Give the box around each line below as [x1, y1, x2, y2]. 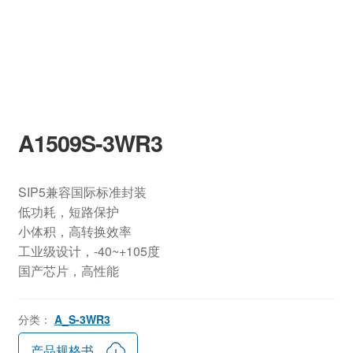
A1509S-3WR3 [17, 127, 162, 160]
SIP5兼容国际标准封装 [17, 183, 147, 202]
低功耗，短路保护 [17, 203, 119, 221]
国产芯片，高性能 [17, 262, 119, 281]
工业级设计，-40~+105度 [17, 242, 160, 261]
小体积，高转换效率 [17, 222, 132, 241]
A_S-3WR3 [54, 310, 110, 327]
